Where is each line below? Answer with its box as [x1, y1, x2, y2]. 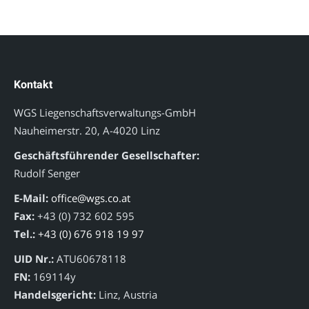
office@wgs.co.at [51, 191, 130, 205]
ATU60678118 [54, 252, 126, 266]
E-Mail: [14, 191, 48, 205]
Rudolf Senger [14, 166, 80, 180]
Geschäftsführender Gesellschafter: [14, 148, 199, 162]
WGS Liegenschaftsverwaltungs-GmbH [14, 106, 196, 119]
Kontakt [14, 78, 52, 91]
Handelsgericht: [14, 288, 96, 301]
